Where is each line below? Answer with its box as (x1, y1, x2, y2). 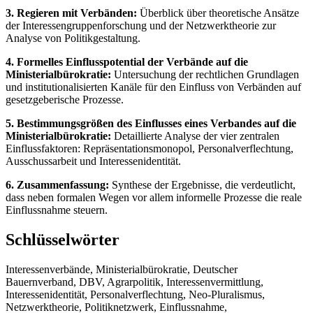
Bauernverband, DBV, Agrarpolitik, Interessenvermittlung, (6, 275, 263, 288)
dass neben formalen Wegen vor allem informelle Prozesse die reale (6, 191, 302, 203)
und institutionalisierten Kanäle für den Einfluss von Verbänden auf (6, 80, 301, 93)
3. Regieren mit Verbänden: (6, 6, 137, 19)
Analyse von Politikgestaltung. (6, 31, 140, 44)
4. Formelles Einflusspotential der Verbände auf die (6, 55, 248, 68)
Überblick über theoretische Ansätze (137, 6, 299, 19)
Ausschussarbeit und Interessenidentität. (6, 154, 181, 167)
